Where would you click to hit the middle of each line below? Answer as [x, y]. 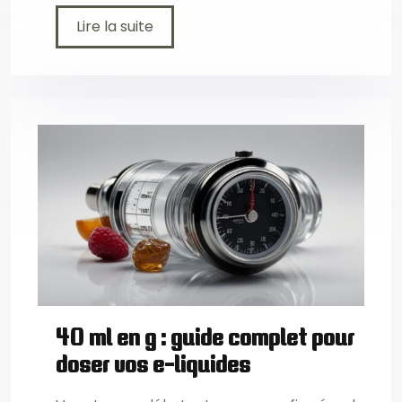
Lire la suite [115, 27]
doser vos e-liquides [153, 364]
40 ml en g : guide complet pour [205, 337]
